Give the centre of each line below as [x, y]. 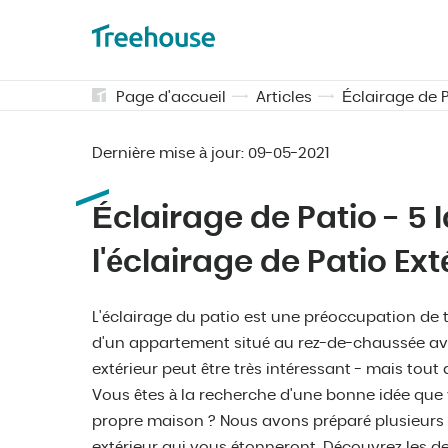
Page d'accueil [171, 97]
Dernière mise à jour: [170, 153]
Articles [284, 97]
